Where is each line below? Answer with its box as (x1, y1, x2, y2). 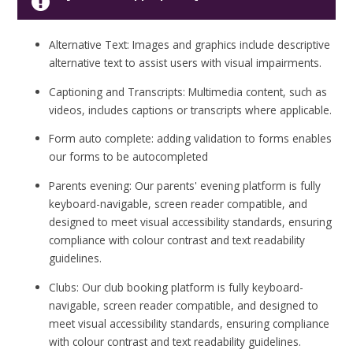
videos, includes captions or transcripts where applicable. (49, 102, 333, 117)
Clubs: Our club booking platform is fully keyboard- (49, 279, 304, 295)
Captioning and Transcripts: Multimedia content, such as (49, 84, 328, 99)
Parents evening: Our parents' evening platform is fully (49, 177, 321, 193)
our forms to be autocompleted (49, 149, 209, 165)
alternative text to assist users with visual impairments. (49, 55, 322, 71)
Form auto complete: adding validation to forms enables (49, 131, 333, 147)
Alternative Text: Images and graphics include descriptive (49, 37, 331, 53)
